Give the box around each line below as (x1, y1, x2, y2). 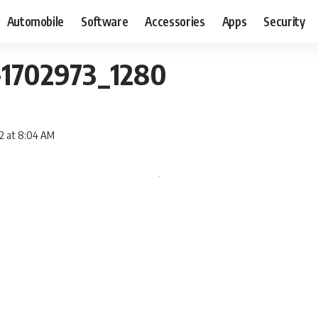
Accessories (145, 13, 205, 29)
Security (263, 13, 305, 29)
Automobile (6, 13, 65, 29)
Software (81, 13, 128, 29)
